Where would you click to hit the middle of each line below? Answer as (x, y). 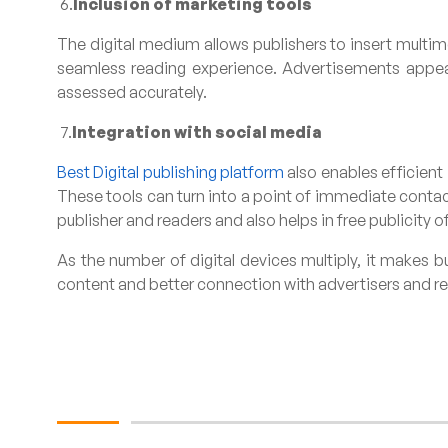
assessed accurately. (132, 92)
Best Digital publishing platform (171, 172)
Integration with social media (197, 132)
